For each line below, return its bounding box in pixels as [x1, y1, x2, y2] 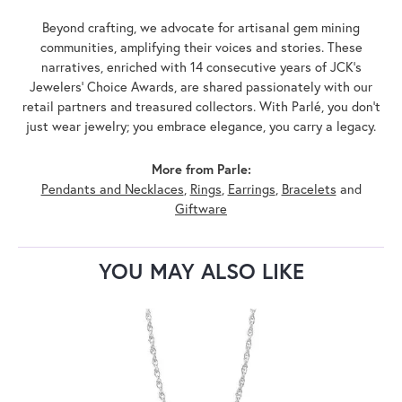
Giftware [175, 199, 227, 217]
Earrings [227, 179, 275, 197]
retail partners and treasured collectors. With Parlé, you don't [22, 97, 380, 115]
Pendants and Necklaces [40, 179, 184, 197]
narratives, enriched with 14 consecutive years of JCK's [40, 57, 362, 75]
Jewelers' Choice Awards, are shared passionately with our [30, 77, 372, 95]
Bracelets [281, 179, 336, 197]
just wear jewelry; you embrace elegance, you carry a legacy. [26, 117, 376, 135]
